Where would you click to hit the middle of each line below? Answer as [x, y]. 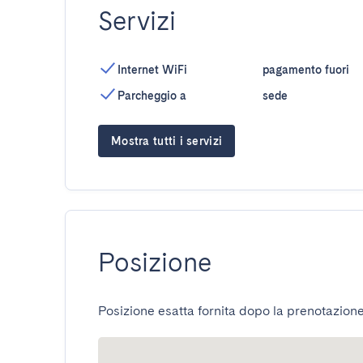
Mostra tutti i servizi [167, 141]
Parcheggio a [152, 96]
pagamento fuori [305, 70]
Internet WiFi [152, 70]
